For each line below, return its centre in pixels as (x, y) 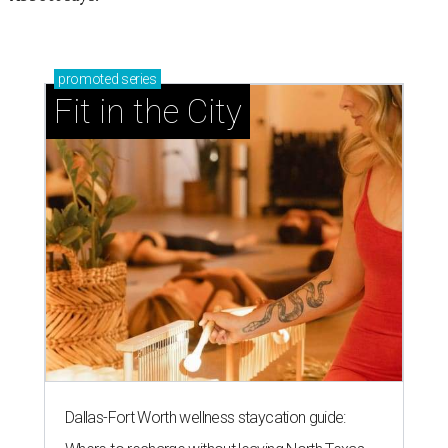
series (137, 79)
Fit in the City (148, 112)
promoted (88, 79)
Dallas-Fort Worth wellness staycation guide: (205, 418)
